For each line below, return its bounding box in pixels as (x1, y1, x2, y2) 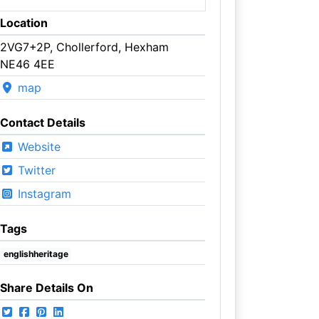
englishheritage (3, 248, 68, 259)
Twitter (14, 162, 56, 177)
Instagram (14, 186, 71, 201)
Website (14, 139, 61, 154)
